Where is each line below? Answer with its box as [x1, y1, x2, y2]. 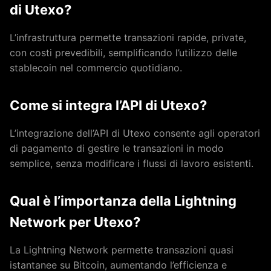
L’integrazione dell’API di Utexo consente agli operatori [10, 127, 260, 139]
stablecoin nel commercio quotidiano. [10, 62, 182, 74]
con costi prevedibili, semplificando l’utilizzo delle [10, 47, 237, 59]
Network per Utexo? [10, 214, 140, 230]
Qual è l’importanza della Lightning [10, 193, 237, 209]
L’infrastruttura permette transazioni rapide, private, [10, 31, 246, 44]
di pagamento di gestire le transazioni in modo [10, 142, 224, 154]
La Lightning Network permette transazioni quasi [10, 244, 233, 256]
